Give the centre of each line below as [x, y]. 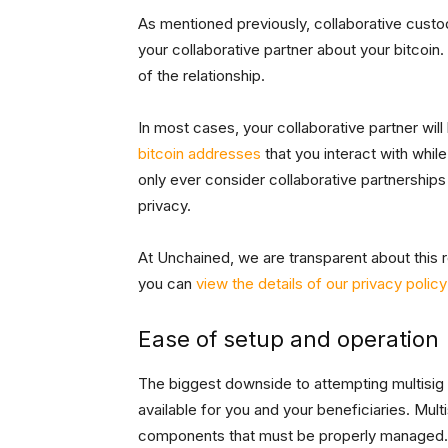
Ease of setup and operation [288, 339]
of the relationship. [201, 76]
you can [167, 284]
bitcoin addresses [199, 154]
